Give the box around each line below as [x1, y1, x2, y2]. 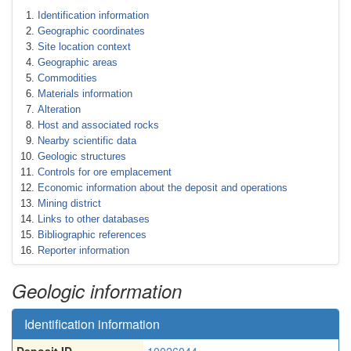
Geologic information [12, 277, 182, 304]
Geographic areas [38, 56, 118, 68]
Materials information [38, 88, 132, 100]
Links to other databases [38, 213, 150, 225]
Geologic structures [38, 150, 126, 162]
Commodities [38, 72, 97, 84]
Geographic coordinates [38, 25, 145, 37]
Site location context [38, 41, 131, 52]
